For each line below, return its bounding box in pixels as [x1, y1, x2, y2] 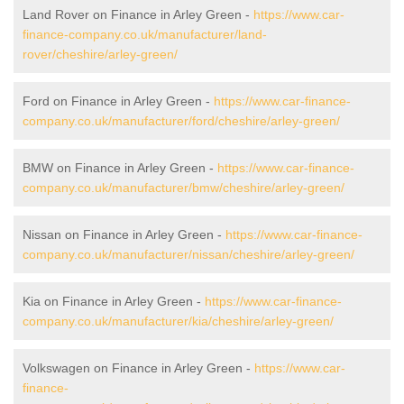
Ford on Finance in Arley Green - [23, 93, 214, 108]
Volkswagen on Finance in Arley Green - [23, 360, 254, 375]
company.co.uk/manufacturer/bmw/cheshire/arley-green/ [23, 179, 344, 195]
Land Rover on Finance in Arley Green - [23, 6, 253, 22]
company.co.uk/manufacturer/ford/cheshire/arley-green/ [23, 113, 340, 128]
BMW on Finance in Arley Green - [23, 160, 217, 175]
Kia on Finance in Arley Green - [23, 293, 205, 308]
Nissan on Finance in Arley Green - [23, 226, 225, 242]
